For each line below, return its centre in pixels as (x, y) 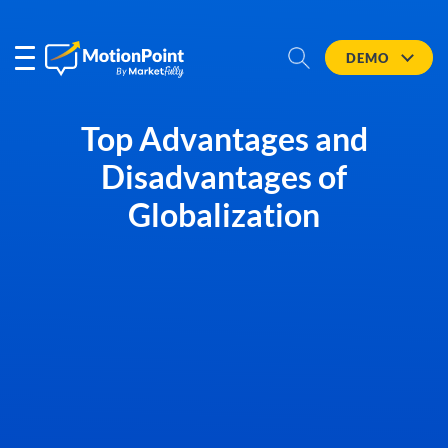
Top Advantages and (224, 138)
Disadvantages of (224, 176)
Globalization (224, 214)
